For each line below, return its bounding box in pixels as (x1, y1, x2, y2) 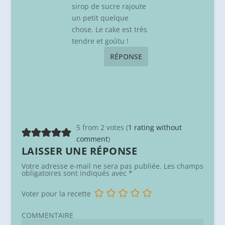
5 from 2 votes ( (76, 122, 128, 132)
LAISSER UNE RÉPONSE (21, 144, 138, 158)
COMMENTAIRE (21, 210, 73, 220)
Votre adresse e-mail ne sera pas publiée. (21, 161, 162, 171)
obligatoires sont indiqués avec (21, 168, 129, 178)
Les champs (163, 161, 203, 171)
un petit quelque (71, 13, 129, 23)
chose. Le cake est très (71, 24, 147, 34)
